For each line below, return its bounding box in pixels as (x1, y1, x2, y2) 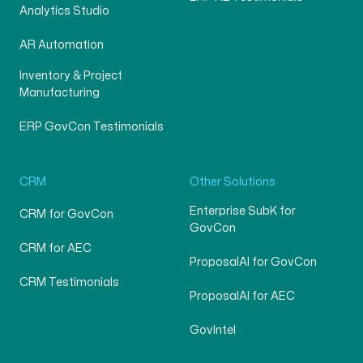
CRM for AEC (19, 243, 92, 254)
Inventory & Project (19, 70, 122, 82)
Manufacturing (19, 88, 100, 99)
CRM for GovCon (19, 209, 113, 220)
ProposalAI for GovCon (190, 257, 317, 268)
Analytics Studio (19, 6, 109, 17)
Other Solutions (190, 177, 275, 188)
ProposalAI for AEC (190, 291, 295, 302)
